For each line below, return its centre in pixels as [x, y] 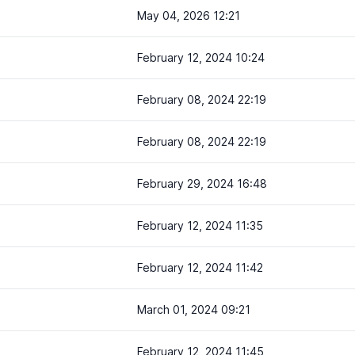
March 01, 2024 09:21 [194, 309]
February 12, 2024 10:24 [201, 57]
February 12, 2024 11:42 [200, 267]
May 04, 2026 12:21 [189, 15]
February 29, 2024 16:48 [202, 183]
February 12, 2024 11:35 [200, 225]
